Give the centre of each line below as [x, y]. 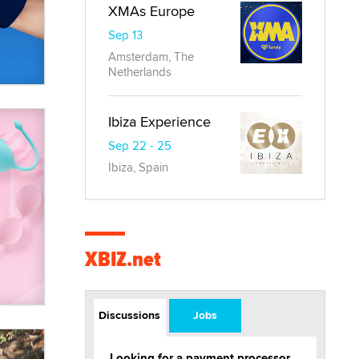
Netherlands [140, 72]
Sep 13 [125, 35]
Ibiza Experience [159, 122]
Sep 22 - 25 [140, 146]
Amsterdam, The [151, 57]
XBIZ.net [123, 260]
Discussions [130, 315]
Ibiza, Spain [138, 167]
